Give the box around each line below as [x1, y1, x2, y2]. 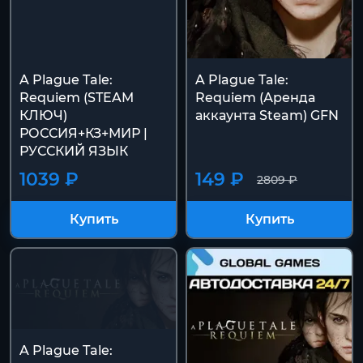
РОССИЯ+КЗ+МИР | [19, 126, 147, 141]
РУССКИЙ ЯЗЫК [19, 143, 128, 159]
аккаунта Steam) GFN [195, 108, 339, 123]
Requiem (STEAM [19, 90, 134, 105]
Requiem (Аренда [195, 90, 315, 105]
